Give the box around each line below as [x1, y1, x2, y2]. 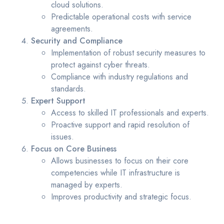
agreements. [51, 23, 93, 35]
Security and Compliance [31, 35, 123, 47]
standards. [51, 83, 86, 95]
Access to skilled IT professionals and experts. [51, 107, 209, 119]
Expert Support [31, 95, 86, 107]
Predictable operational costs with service [51, 11, 192, 23]
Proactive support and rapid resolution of [51, 119, 190, 131]
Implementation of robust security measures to [51, 47, 206, 59]
